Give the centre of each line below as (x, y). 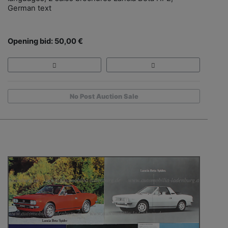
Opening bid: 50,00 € (45, 41)
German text (30, 8)
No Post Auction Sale (104, 96)
